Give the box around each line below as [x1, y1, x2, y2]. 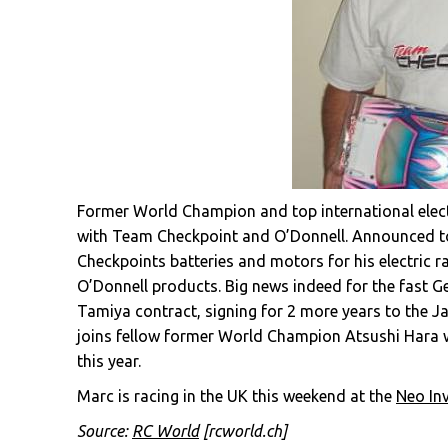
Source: [77, 422, 132, 440]
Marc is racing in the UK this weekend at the [77, 387, 396, 405]
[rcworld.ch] [199, 422, 287, 440]
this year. [77, 352, 141, 370]
